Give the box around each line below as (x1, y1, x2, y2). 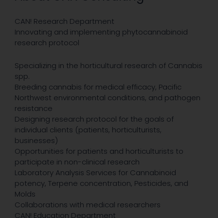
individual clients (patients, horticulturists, (15, 125, 162, 135)
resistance (15, 103, 53, 114)
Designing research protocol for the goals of (15, 114, 174, 125)
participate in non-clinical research (15, 157, 140, 167)
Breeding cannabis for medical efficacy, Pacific (15, 82, 182, 92)
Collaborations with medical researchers (15, 200, 161, 210)
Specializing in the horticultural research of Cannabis (15, 60, 202, 71)
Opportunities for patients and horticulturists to (15, 146, 183, 157)
